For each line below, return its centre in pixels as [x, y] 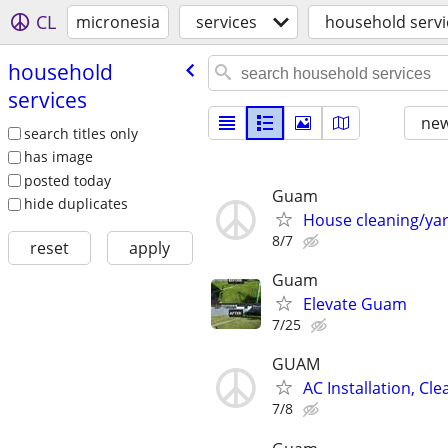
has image [58, 157]
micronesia [118, 22]
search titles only [80, 133]
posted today [67, 180]
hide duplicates [75, 204]
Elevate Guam [355, 304]
